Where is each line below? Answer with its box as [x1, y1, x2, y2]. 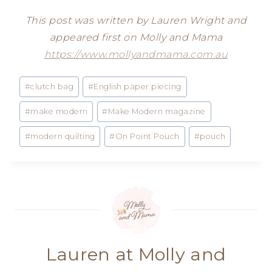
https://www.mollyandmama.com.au [44, 49, 228, 61]
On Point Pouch [115, 131, 180, 141]
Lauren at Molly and [46, 243, 226, 265]
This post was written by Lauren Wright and [25, 15, 247, 27]
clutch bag [30, 82, 74, 92]
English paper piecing [93, 82, 182, 92]
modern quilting [30, 131, 95, 141]
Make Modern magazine [107, 107, 206, 117]
